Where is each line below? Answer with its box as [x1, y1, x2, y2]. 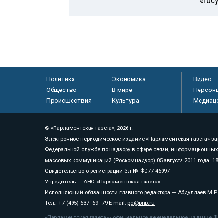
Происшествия [46, 96, 91, 104]
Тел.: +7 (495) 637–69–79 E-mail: [45, 200, 127, 206]
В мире [111, 86, 132, 93]
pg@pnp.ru [127, 200, 155, 206]
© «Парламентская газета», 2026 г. [45, 125, 134, 131]
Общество [46, 86, 77, 93]
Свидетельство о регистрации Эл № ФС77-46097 [45, 167, 170, 174]
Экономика [111, 75, 145, 83]
